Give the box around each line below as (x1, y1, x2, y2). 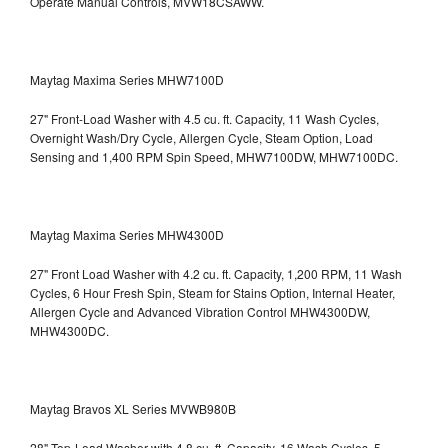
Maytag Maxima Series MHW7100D (30, 70, 224, 88)
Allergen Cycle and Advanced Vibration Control (30, 302, 290, 320)
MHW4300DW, (290, 302, 370, 320)
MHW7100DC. (319, 147, 398, 165)
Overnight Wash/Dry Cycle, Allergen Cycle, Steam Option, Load (30, 128, 373, 146)
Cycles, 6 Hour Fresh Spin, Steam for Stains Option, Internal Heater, (30, 283, 395, 301)
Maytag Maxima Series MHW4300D (30, 225, 224, 243)
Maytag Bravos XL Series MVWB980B (30, 399, 236, 417)
